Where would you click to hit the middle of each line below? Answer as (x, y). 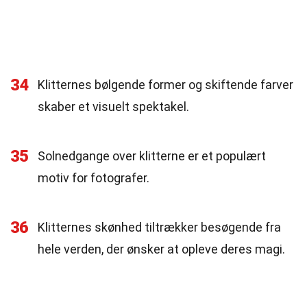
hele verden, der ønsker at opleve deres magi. (161, 249)
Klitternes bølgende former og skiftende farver (165, 85)
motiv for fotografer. (94, 178)
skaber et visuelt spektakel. (113, 107)
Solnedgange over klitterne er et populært (152, 156)
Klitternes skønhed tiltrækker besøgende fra (159, 227)
